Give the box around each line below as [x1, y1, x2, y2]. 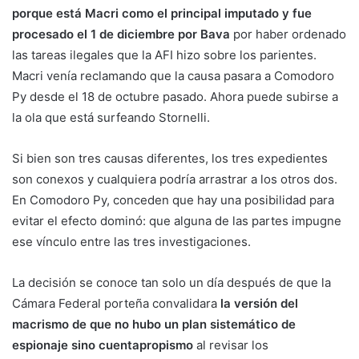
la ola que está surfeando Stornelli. [12, 109, 210, 125]
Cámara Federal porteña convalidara [12, 295, 217, 311]
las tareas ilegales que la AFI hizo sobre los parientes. [12, 46, 317, 63]
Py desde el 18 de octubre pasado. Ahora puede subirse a [12, 88, 338, 104]
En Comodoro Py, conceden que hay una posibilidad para [12, 192, 334, 208]
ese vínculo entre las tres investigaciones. [12, 233, 254, 249]
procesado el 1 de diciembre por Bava [12, 26, 233, 42]
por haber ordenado [233, 26, 346, 42]
